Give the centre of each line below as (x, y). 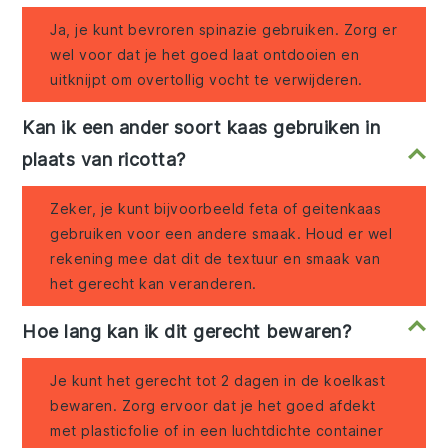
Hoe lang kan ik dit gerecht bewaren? (187, 332)
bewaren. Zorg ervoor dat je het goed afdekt (213, 406)
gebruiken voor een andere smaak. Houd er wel (221, 234)
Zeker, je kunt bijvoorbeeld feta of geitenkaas (216, 209)
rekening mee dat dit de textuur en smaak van (215, 259)
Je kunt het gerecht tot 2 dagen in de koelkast (218, 381)
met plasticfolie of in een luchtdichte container (217, 431)
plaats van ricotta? (104, 160)
